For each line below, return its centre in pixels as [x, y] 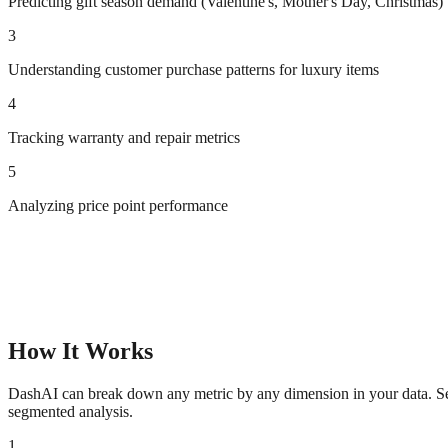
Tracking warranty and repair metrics [124, 138]
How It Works [80, 351]
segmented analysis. [70, 412]
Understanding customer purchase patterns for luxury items [193, 70]
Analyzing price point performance [118, 206]
